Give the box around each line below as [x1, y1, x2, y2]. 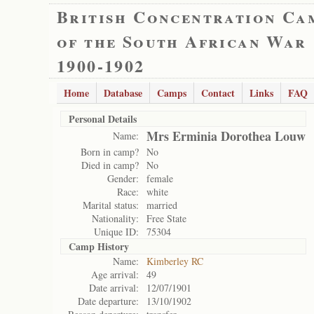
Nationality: [92, 212, 139, 225]
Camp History [69, 239, 129, 254]
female [146, 172, 173, 185]
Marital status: [83, 198, 139, 212]
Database [104, 86, 142, 100]
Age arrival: [91, 268, 139, 281]
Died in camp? [81, 158, 139, 172]
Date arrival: [89, 281, 139, 294]
